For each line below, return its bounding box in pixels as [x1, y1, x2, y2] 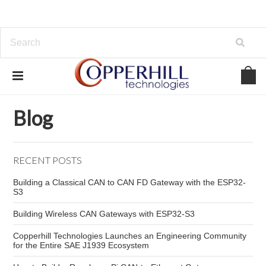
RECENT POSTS [13, 154, 83, 166]
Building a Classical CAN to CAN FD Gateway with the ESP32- [13, 178, 246, 187]
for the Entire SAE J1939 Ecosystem [13, 240, 150, 250]
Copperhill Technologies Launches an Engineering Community [13, 231, 247, 240]
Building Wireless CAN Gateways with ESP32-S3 [13, 209, 195, 218]
